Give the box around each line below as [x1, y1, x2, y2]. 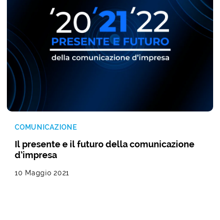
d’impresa [15, 149, 57, 160]
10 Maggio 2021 [15, 168, 70, 177]
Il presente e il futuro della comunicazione [15, 138, 195, 149]
